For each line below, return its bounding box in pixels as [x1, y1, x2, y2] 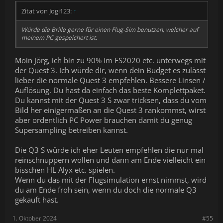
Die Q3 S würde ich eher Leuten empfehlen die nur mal [15, 144, 204, 155]
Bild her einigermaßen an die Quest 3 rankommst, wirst [15, 105, 206, 115]
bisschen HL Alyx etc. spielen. [15, 164, 115, 175]
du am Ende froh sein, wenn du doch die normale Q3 [15, 184, 197, 195]
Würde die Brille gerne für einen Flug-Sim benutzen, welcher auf [21, 25, 198, 34]
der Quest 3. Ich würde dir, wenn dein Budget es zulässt [15, 65, 206, 75]
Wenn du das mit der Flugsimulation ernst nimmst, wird [15, 174, 207, 185]
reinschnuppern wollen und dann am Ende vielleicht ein [15, 154, 206, 165]
